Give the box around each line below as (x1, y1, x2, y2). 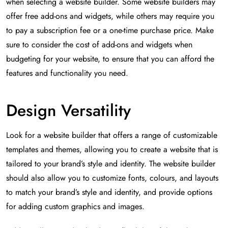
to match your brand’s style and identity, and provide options (6, 186, 212, 198)
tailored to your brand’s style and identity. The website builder (6, 158, 215, 170)
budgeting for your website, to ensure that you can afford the (6, 53, 214, 65)
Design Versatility (6, 99, 131, 123)
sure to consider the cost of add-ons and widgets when (6, 39, 192, 51)
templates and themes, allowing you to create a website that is (6, 144, 218, 156)
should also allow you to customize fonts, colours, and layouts (6, 172, 218, 184)
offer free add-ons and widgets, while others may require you (6, 10, 214, 22)
